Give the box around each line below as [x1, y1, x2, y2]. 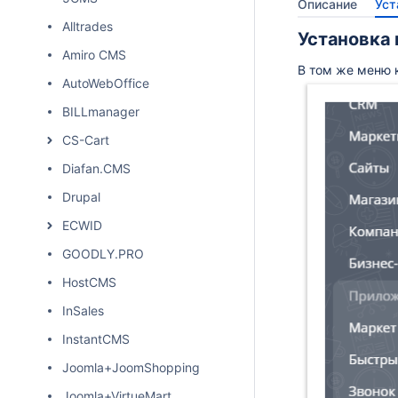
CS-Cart [62, 132, 109, 147]
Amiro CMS [62, 47, 126, 62]
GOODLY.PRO [62, 246, 144, 261]
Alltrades [62, 19, 113, 34]
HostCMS [62, 275, 116, 290]
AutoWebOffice [62, 76, 149, 91]
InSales [62, 303, 104, 318]
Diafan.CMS [62, 161, 131, 176]
